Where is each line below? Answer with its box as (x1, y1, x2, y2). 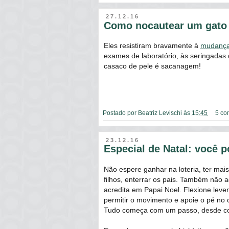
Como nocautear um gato (104, 19, 227, 31)
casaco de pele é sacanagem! (104, 62, 201, 71)
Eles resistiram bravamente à (104, 41, 200, 50)
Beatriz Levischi (138, 109, 182, 117)
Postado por (103, 109, 138, 117)
